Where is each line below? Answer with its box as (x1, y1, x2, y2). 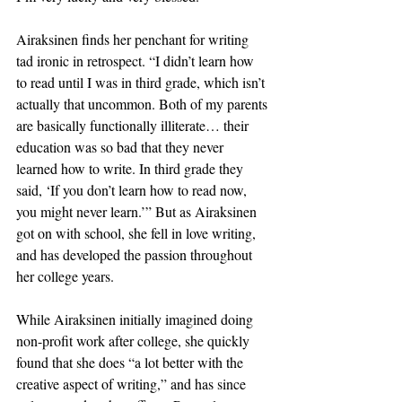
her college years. (16, 267, 114, 286)
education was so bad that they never (16, 137, 227, 157)
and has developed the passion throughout (16, 245, 256, 265)
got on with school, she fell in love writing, (16, 223, 259, 243)
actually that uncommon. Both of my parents (16, 94, 271, 114)
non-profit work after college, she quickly (16, 331, 253, 351)
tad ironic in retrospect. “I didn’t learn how (16, 51, 258, 71)
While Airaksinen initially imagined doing (16, 310, 257, 329)
